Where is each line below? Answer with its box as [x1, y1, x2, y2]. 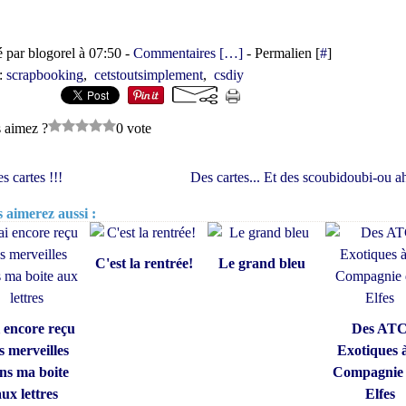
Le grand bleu [218, 256, 305, 271]
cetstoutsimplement [94, 67, 203, 82]
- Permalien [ [243, 45, 320, 61]
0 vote [116, 121, 151, 136]
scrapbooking [6, 67, 83, 82]
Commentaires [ [133, 45, 224, 61]
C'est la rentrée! [95, 256, 193, 271]
